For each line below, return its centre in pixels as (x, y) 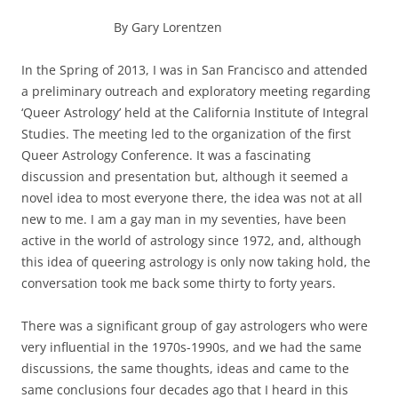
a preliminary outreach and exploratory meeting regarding (196, 91)
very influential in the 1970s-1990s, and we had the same (191, 346)
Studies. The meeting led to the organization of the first (186, 133)
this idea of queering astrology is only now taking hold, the (196, 261)
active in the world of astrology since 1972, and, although (191, 240)
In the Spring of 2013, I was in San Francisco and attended (195, 69)
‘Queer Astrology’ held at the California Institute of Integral (195, 112)
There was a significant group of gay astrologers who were (195, 325)
